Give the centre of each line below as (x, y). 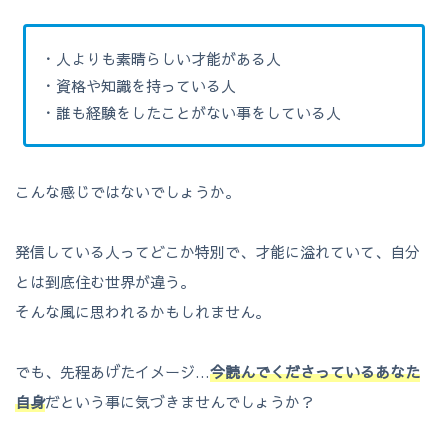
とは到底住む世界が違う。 (105, 282)
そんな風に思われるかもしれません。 (142, 312)
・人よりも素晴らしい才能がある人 (161, 59)
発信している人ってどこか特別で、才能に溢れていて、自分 (217, 252)
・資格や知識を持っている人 (139, 86)
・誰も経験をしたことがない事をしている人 (191, 113)
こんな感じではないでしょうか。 (127, 192)
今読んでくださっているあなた (315, 372)
